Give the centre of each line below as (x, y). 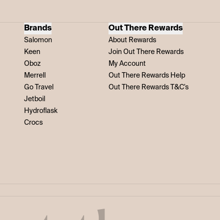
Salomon (38, 40)
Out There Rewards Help (147, 75)
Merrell (35, 75)
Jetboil (35, 99)
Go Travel (39, 87)
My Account (127, 64)
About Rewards (132, 40)
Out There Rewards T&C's (148, 87)
